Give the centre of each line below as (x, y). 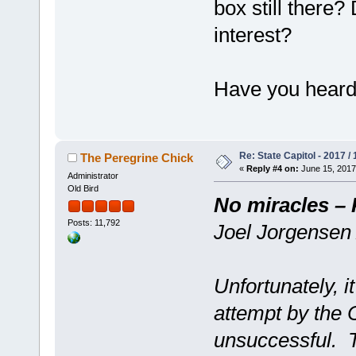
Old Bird (83, 189)
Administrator (93, 176)
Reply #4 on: (272, 169)
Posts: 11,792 (93, 222)
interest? (252, 35)
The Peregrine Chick (137, 158)
